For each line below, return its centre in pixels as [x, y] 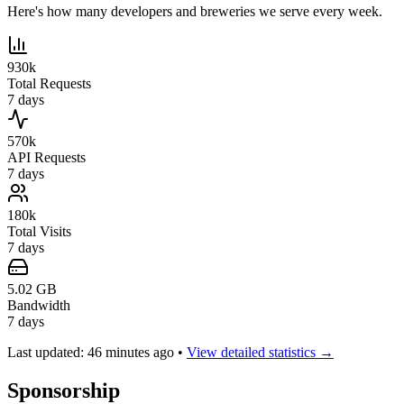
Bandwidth [39, 306]
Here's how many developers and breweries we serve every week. [195, 12]
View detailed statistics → [260, 353]
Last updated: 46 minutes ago [92, 353]
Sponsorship [64, 390]
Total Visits [39, 232]
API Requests [46, 158]
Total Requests [49, 84]
